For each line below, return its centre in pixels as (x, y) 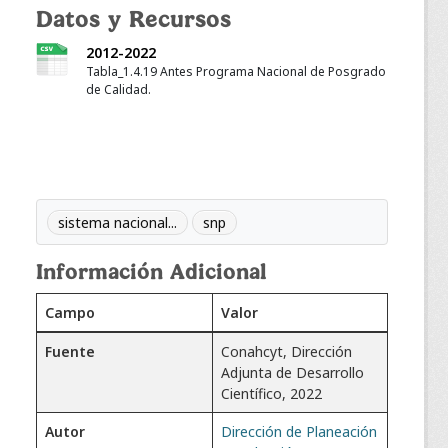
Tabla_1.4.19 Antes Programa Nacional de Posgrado (236, 71)
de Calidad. (118, 89)
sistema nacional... (117, 222)
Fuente (70, 351)
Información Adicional (151, 272)
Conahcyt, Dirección (286, 351)
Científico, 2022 (271, 393)
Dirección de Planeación (299, 431)
